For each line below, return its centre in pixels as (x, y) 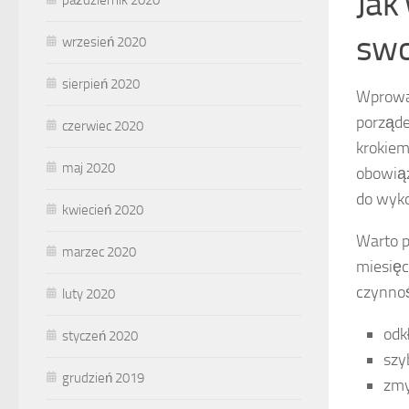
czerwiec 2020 (103, 126)
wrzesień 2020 (104, 42)
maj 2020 (89, 168)
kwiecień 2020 (103, 210)
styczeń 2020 (100, 336)
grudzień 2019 (103, 378)
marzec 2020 (99, 252)
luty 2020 (89, 294)
